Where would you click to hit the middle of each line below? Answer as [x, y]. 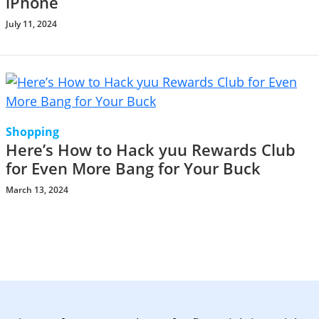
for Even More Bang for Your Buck [133, 168]
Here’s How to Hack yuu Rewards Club [151, 150]
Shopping [32, 132]
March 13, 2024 [37, 190]
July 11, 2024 [31, 24]
